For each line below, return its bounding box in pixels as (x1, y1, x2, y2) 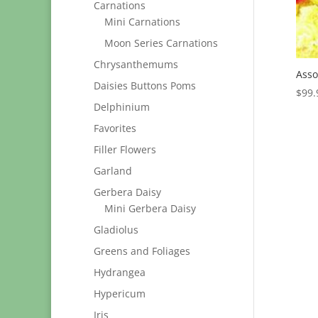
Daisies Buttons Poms (94, 79, 196, 92)
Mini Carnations (104, 15, 180, 28)
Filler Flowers (94, 143, 156, 156)
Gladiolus (94, 223, 138, 236)
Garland (94, 164, 132, 177)
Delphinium (94, 100, 150, 114)
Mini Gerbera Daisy (104, 202, 196, 215)
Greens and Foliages (94, 244, 190, 258)
